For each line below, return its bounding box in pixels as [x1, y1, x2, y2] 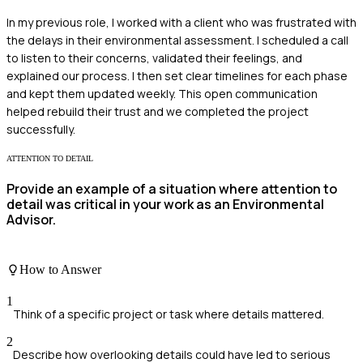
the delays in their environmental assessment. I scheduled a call [6, 32, 348, 49]
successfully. [6, 122, 75, 138]
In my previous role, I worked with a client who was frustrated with [6, 15, 357, 31]
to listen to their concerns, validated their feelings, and [6, 50, 302, 66]
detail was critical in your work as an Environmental [6, 195, 324, 214]
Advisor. [6, 211, 56, 229]
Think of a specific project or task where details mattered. [13, 306, 324, 322]
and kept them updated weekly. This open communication [6, 86, 318, 102]
